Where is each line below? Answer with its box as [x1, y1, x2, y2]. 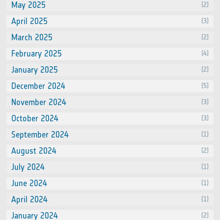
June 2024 [11, 178, 48, 188]
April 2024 [11, 194, 48, 204]
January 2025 [11, 65, 58, 75]
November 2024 [11, 97, 67, 107]
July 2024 [11, 162, 45, 172]
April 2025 [11, 16, 48, 26]
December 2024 [11, 81, 66, 91]
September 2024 [11, 130, 69, 139]
